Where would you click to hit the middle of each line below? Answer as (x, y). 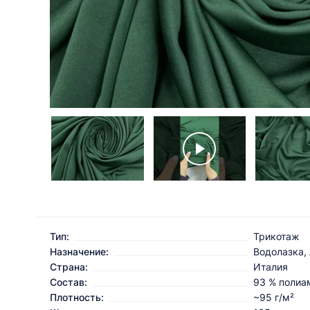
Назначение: (79, 252)
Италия (271, 267)
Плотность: (77, 298)
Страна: (69, 267)
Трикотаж (276, 237)
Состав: (69, 282)
